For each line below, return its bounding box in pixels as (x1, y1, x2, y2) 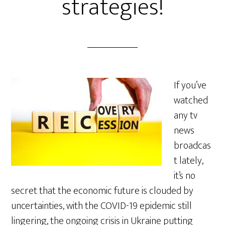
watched (174, 92, 208, 109)
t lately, (174, 152, 204, 169)
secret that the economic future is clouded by (11, 182, 194, 199)
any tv (174, 107, 198, 124)
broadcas (174, 137, 211, 154)
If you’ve (174, 77, 207, 94)
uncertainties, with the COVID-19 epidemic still (11, 197, 192, 214)
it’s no (174, 167, 196, 184)
